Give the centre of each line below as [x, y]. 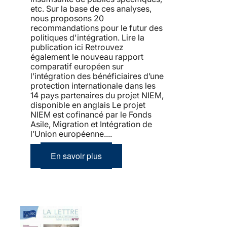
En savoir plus [76, 156]
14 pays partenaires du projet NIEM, [97, 96]
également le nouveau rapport [87, 57]
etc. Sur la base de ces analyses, [91, 9]
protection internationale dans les [93, 86]
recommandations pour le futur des [97, 28]
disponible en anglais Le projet [88, 105]
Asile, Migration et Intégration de [91, 124]
